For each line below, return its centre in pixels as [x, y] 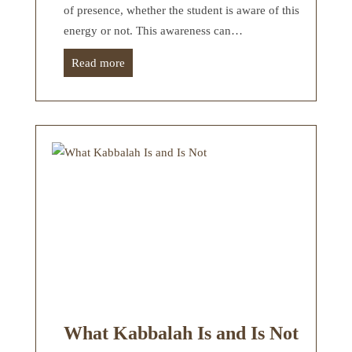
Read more [98, 62]
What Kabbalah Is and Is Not [181, 333]
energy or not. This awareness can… [153, 30]
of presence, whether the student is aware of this [181, 10]
